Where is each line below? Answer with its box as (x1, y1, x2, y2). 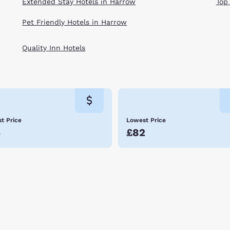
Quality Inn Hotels (22, 44, 86, 52)
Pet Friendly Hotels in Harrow (22, 17, 127, 26)
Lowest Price (126, 116, 166, 124)
